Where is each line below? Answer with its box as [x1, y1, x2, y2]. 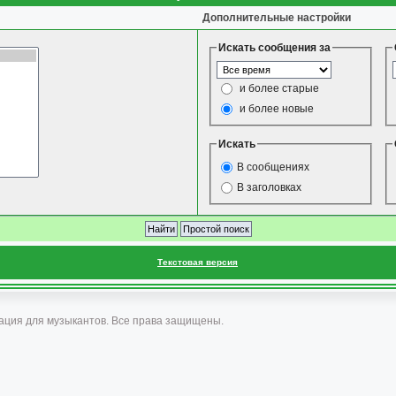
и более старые [240, 81, 319, 95]
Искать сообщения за [218, 42, 331, 54]
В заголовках [237, 180, 301, 194]
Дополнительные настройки [202, 11, 351, 24]
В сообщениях [237, 160, 309, 173]
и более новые [240, 102, 314, 115]
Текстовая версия [157, 257, 238, 267]
